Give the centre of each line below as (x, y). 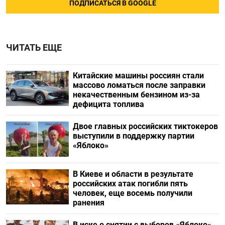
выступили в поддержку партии (133, 136)
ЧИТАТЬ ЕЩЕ (34, 47)
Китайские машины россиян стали (138, 75)
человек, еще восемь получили (132, 193)
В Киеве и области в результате (133, 174)
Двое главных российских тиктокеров (145, 126)
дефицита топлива (108, 104)
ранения (88, 202)
